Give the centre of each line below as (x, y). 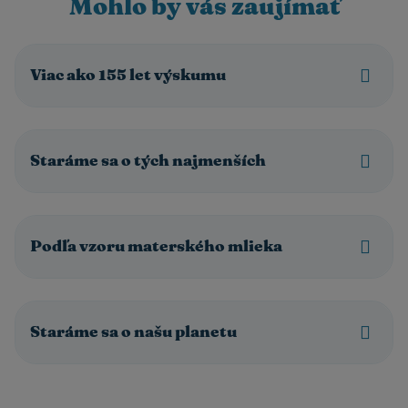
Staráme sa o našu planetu (133, 332)
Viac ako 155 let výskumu (128, 75)
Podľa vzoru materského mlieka (156, 246)
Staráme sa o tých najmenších (148, 161)
